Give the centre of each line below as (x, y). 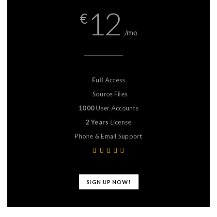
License (120, 122)
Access (114, 80)
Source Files (110, 94)
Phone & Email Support (108, 136)
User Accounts (116, 108)
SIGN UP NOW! (108, 182)
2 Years (97, 122)
